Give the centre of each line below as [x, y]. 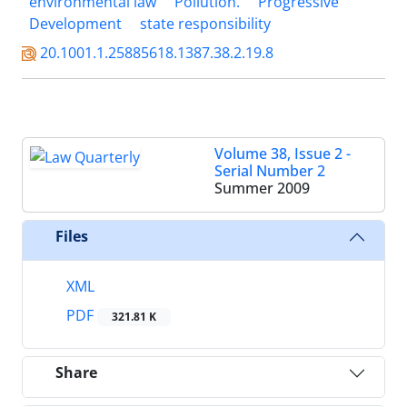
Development [75, 23]
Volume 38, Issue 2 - [283, 153]
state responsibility [205, 23]
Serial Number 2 [270, 170]
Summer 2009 [262, 188]
